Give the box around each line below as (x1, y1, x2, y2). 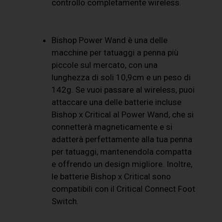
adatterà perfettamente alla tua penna (52, 134, 193, 144)
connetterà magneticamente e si (52, 121, 173, 132)
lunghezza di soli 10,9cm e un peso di (52, 72, 191, 82)
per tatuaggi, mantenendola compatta (52, 146, 192, 157)
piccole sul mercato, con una (52, 59, 158, 70)
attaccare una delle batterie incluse (52, 97, 182, 107)
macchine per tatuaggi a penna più (52, 47, 179, 57)
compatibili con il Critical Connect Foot (52, 183, 196, 194)
